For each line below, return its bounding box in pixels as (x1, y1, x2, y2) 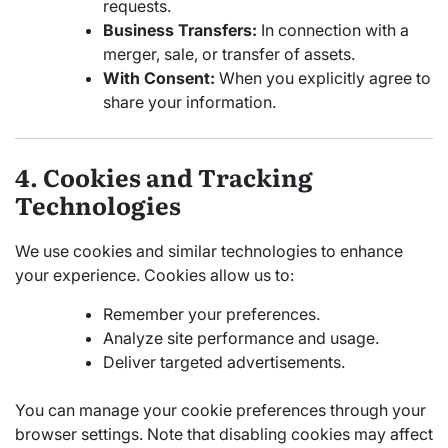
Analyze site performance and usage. (103, 327, 379, 348)
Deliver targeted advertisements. (103, 351, 345, 372)
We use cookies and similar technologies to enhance (15, 240, 403, 261)
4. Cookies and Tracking (15, 158, 313, 194)
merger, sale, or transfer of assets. (103, 43, 355, 64)
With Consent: (103, 67, 215, 88)
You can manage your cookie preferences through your (15, 399, 426, 420)
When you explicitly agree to (215, 67, 431, 88)
